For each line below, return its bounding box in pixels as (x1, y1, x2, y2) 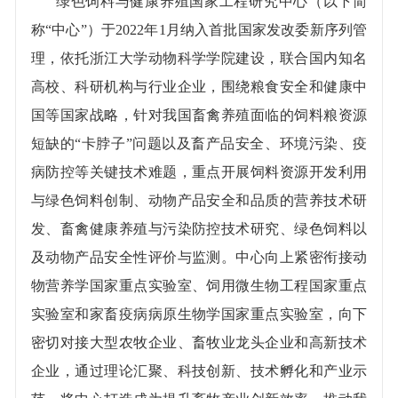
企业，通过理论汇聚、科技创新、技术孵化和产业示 (30, 362, 368, 378)
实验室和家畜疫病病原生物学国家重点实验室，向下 (30, 306, 368, 322)
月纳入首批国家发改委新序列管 (165, 21, 368, 37)
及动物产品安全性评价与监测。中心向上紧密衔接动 (30, 249, 368, 265)
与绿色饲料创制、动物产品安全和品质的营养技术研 (30, 192, 368, 208)
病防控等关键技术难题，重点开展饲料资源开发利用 (30, 163, 368, 179)
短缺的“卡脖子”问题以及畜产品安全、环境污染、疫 (30, 135, 368, 151)
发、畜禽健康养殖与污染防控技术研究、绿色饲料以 (30, 220, 368, 236)
